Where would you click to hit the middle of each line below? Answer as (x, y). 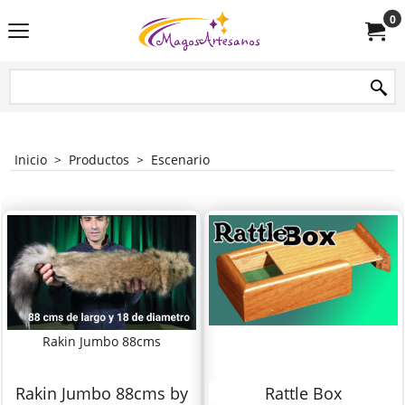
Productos (99, 160)
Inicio (31, 160)
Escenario (180, 160)
